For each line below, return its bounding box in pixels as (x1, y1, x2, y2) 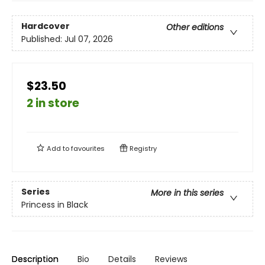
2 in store (27, 95, 79, 111)
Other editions (166, 21, 224, 34)
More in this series (151, 187, 224, 199)
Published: (21, 33, 64, 46)
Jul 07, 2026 (64, 33, 113, 46)
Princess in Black (21, 199, 88, 211)
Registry (128, 144, 157, 153)
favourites (71, 144, 105, 153)
